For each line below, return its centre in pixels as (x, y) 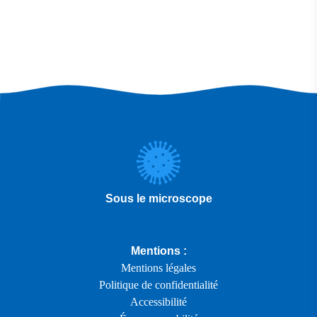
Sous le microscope (158, 199)
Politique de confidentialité (158, 285)
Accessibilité (158, 302)
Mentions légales (158, 268)
